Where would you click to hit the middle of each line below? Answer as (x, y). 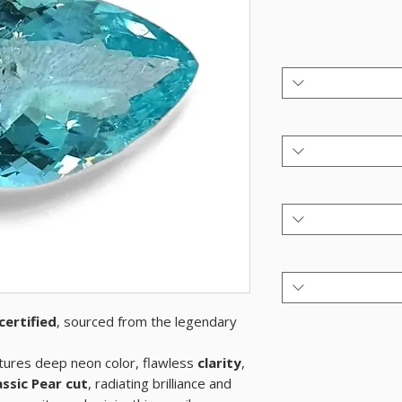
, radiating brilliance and (160, 384)
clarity (218, 363)
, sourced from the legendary (147, 322)
